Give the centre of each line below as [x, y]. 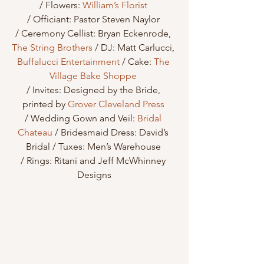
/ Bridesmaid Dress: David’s [112, 133]
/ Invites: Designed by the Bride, [94, 90]
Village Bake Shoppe [93, 76]
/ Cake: [136, 62]
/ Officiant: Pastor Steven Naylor [94, 19]
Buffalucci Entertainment [68, 62]
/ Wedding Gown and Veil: [81, 118]
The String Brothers [52, 48]
